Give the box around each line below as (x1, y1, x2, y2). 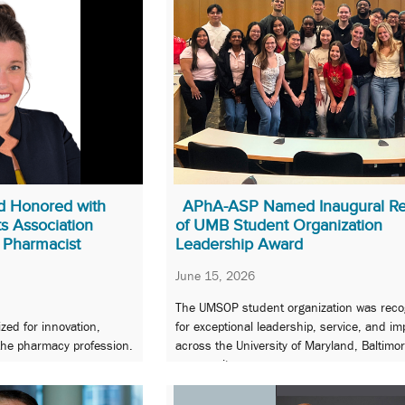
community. (175, 357, 238, 372)
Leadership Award (175, 234, 303, 253)
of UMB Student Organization (175, 215, 382, 234)
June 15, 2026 (175, 268, 255, 283)
